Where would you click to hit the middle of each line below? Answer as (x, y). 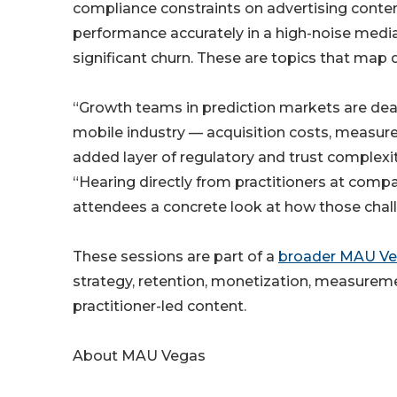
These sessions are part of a (175, 257)
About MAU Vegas (139, 356)
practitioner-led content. (160, 307)
